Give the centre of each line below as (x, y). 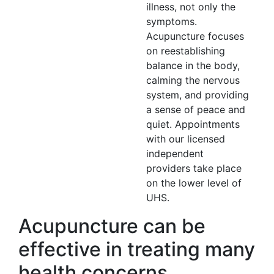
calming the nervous (193, 80)
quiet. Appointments (193, 124)
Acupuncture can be (112, 226)
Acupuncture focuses (195, 36)
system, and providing (198, 95)
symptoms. (172, 21)
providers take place (194, 168)
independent (175, 154)
